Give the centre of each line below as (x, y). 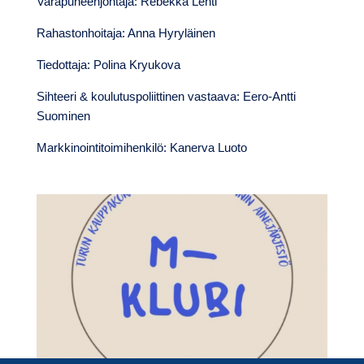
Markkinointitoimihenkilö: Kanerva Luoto (141, 148)
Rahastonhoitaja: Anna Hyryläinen (126, 33)
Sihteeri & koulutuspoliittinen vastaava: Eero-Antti (166, 97)
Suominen (63, 116)
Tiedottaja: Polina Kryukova (108, 65)
